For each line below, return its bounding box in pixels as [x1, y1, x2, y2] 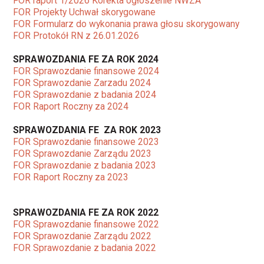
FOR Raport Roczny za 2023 [13, 171, 129, 183]
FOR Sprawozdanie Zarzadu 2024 [13, 77, 151, 88]
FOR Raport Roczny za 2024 [13, 100, 129, 112]
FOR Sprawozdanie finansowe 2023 [13, 136, 160, 147]
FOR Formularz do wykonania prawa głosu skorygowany [13, 18, 240, 29]
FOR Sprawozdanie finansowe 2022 [13, 218, 160, 230]
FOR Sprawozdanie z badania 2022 [13, 242, 157, 253]
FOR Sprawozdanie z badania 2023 [13, 159, 157, 171]
